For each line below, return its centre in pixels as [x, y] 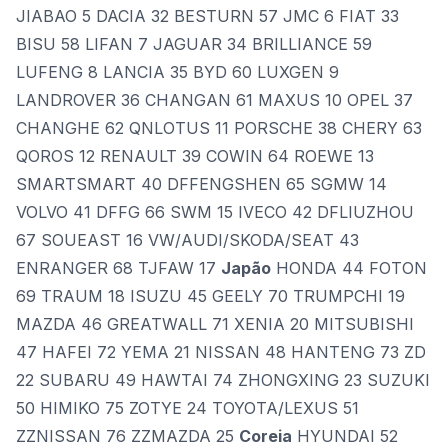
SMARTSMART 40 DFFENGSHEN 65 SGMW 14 [201, 184]
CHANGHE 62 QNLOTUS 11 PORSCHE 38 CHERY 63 [219, 128]
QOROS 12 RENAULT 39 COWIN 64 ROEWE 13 [195, 156]
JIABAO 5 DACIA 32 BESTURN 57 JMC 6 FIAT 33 [207, 16]
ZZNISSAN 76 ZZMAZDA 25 [127, 436]
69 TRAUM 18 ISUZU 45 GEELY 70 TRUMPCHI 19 [210, 296]
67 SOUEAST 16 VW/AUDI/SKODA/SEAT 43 [187, 240]
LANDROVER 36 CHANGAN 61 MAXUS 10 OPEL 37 [214, 100]
